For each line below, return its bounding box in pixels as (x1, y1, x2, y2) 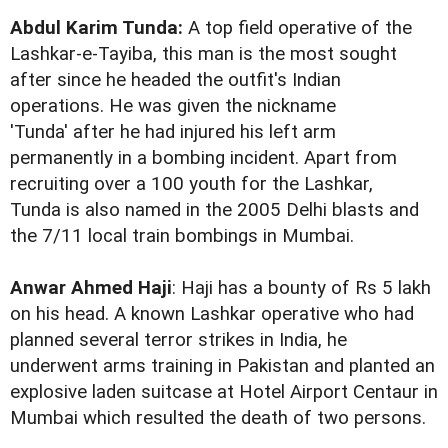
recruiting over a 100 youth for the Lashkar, (10, 173, 373, 196)
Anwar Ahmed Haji (10, 277, 172, 300)
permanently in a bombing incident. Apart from (10, 147, 397, 170)
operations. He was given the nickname (10, 95, 336, 118)
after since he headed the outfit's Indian (10, 69, 341, 92)
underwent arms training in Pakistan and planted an (10, 355, 435, 378)
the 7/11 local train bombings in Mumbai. (10, 225, 354, 248)
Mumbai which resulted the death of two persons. (10, 407, 426, 430)
